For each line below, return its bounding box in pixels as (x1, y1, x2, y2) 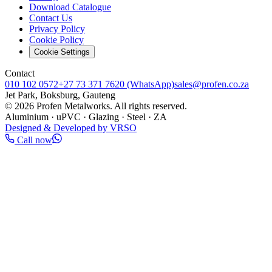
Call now (15, 135, 52, 146)
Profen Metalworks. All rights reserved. (34, 101, 187, 112)
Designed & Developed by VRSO (5, 123, 137, 134)
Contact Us (29, 13, 72, 24)
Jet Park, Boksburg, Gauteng (5, 90, 115, 101)
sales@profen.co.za (174, 79, 249, 90)
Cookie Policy (29, 35, 84, 46)
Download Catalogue (29, 2, 111, 13)
